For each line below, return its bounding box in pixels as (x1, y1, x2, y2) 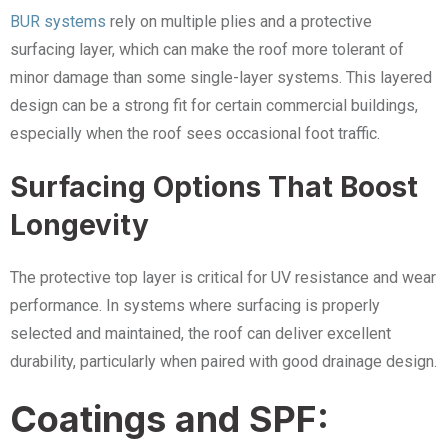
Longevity (10, 208, 149, 242)
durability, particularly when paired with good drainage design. (10, 352, 437, 371)
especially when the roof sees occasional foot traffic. (10, 124, 380, 143)
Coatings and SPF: (10, 397, 329, 441)
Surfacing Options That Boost (10, 170, 418, 204)
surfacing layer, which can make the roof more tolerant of (10, 40, 404, 59)
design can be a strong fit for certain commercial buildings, (10, 96, 418, 115)
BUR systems (10, 12, 106, 31)
